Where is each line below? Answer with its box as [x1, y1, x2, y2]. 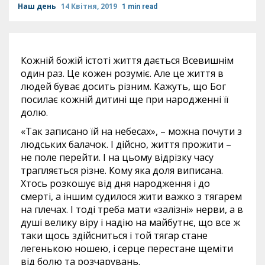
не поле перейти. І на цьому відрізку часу [21, 151, 214, 164]
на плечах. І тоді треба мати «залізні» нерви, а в [21, 203, 243, 216]
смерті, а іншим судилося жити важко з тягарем [21, 190, 242, 203]
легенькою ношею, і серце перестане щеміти [21, 242, 233, 255]
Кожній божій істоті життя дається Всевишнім [21, 54, 234, 67]
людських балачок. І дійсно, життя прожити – [21, 138, 231, 151]
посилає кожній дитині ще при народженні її [21, 93, 228, 106]
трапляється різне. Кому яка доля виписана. [21, 164, 223, 177]
